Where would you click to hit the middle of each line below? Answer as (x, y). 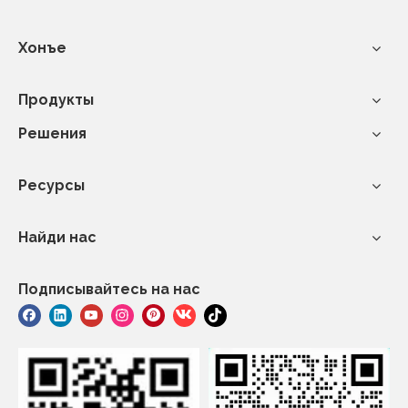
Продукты (56, 100)
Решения (52, 133)
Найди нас (57, 237)
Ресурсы (51, 185)
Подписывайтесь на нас (109, 289)
